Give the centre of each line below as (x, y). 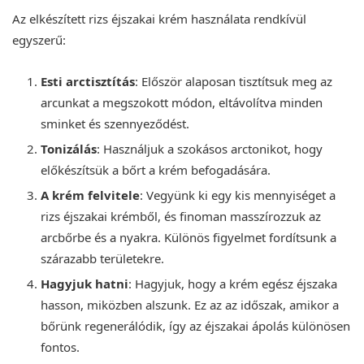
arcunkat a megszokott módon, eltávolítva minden (182, 103)
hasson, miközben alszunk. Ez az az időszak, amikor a (190, 305)
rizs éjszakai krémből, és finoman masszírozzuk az (181, 217)
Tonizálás (69, 149)
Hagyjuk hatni (84, 284)
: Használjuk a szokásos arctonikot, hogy (210, 149)
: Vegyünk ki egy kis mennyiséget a (238, 195)
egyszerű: (39, 40)
